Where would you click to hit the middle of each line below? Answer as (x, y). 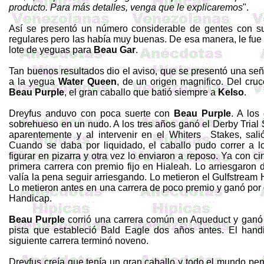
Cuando (28, 145)
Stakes (225, 135)
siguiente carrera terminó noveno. (79, 241)
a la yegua (34, 82)
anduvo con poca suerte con (108, 113)
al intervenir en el (127, 135)
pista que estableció (55, 230)
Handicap (29, 198)
